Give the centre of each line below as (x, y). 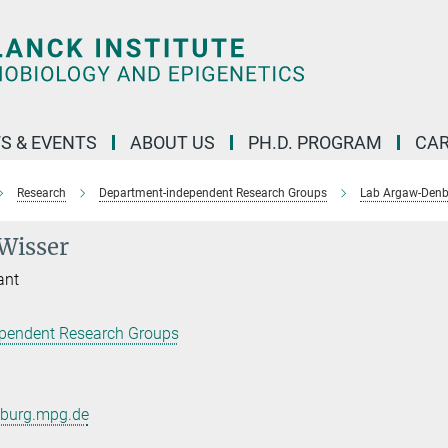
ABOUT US (172, 142)
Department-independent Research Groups (213, 193)
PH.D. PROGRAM (315, 142)
